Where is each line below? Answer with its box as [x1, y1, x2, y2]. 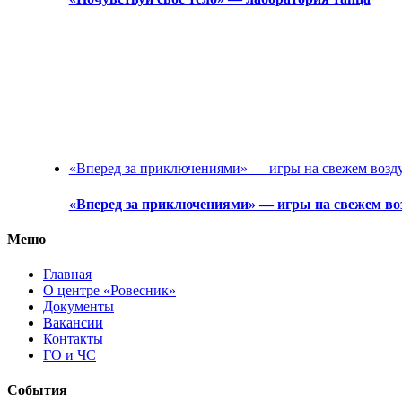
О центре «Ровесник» [43, 283, 176, 299]
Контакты [43, 331, 103, 347]
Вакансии [43, 315, 103, 331]
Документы [43, 299, 114, 315]
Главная [43, 267, 92, 283]
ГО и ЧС [43, 347, 96, 363]
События [7, 382, 67, 398]
